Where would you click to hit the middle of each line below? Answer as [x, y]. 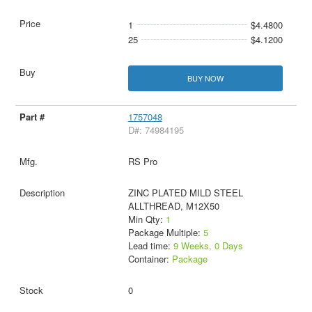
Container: [150, 258]
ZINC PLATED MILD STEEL [185, 192]
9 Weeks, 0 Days [208, 245]
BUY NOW [205, 78]
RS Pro [142, 161]
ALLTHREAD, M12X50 [173, 205]
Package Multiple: [165, 232]
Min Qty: [147, 219]
